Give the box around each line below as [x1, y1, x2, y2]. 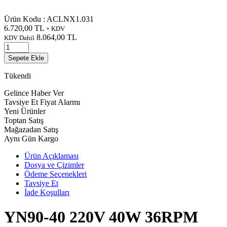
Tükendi [4, 71, 31, 80]
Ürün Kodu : [4, 14, 47, 23]
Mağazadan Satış [4, 125, 58, 134]
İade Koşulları [24, 187, 69, 197]
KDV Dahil [4, 33, 34, 42]
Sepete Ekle [8, 54, 44, 62]
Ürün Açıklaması [24, 151, 79, 160]
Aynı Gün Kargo [4, 134, 58, 143]
